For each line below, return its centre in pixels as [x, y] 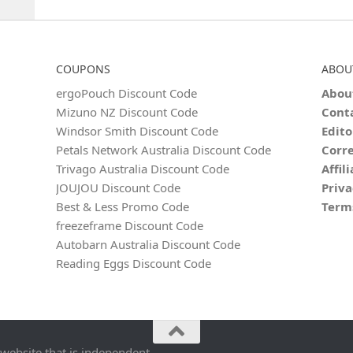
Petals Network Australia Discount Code [164, 150]
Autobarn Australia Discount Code [149, 244]
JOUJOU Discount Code [119, 188]
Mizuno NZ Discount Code [127, 112]
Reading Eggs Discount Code [134, 263]
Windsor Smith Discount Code [137, 131]
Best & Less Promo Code [123, 206]
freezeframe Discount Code [130, 225]
